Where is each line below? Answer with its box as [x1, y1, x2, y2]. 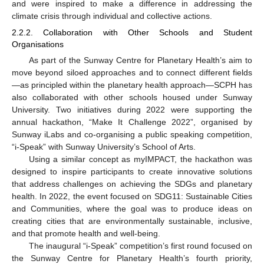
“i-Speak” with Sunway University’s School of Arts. [12, 142, 196, 152]
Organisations [12, 39, 64, 49]
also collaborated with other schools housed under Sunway [12, 93, 252, 103]
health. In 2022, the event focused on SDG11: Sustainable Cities [12, 192, 252, 202]
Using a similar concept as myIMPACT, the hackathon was [28, 154, 252, 164]
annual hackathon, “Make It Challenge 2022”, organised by [12, 117, 252, 127]
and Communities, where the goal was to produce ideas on [12, 204, 252, 214]
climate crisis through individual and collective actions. [12, 11, 212, 21]
